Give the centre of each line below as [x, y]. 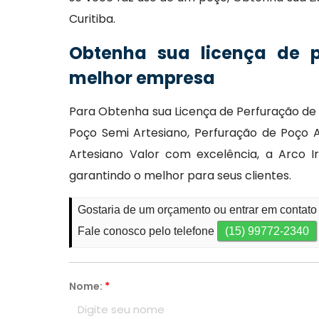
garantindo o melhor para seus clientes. [181, 176]
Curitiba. [93, 19]
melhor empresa [142, 78]
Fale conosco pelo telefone [148, 231]
